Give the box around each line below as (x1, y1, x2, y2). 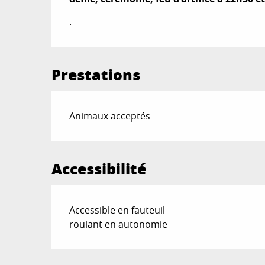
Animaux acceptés (69, 109, 151, 122)
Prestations (51, 64, 141, 85)
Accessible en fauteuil (69, 203, 166, 216)
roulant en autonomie (69, 218, 168, 231)
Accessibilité (51, 158, 147, 179)
